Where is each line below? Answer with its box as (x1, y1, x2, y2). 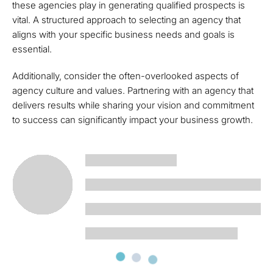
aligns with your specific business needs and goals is (12, 29, 235, 40)
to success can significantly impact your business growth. (12, 114, 253, 126)
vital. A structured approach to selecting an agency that (12, 14, 241, 26)
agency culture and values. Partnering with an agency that (12, 85, 253, 96)
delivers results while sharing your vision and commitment (12, 99, 254, 111)
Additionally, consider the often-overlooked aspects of (12, 70, 239, 82)
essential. (12, 43, 52, 55)
